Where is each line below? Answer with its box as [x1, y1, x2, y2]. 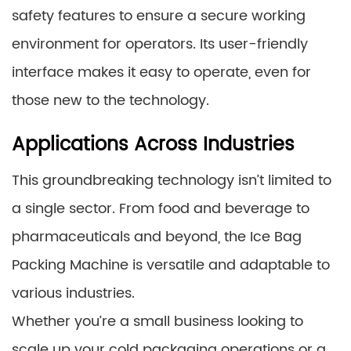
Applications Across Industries [12, 128, 295, 161]
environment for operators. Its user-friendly [12, 32, 308, 56]
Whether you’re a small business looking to [12, 309, 303, 333]
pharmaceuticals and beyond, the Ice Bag [12, 225, 302, 248]
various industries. [12, 281, 135, 305]
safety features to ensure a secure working [12, 4, 306, 27]
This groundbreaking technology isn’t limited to [12, 168, 331, 192]
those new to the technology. [12, 89, 209, 112]
